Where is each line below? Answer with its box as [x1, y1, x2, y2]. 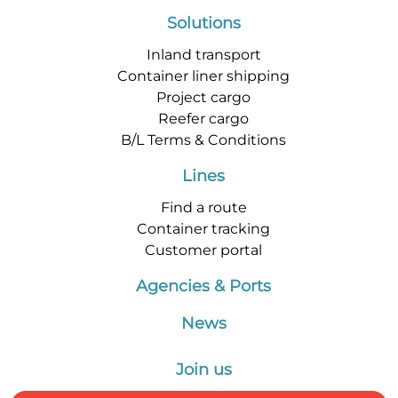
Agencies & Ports [136, 276, 271, 297]
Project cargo [156, 89, 251, 107]
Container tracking [137, 220, 270, 238]
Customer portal [145, 242, 262, 259]
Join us [175, 360, 232, 380]
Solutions [166, 13, 241, 34]
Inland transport [146, 46, 261, 64]
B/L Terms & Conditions [121, 131, 286, 149]
